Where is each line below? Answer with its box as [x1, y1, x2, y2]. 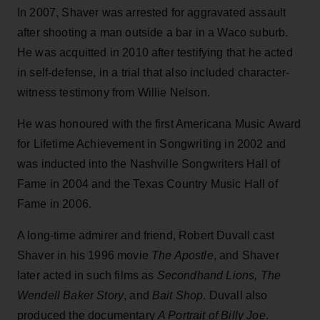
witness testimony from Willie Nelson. [17, 86, 210, 99]
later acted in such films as [17, 269, 157, 281]
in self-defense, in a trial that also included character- [17, 66, 290, 79]
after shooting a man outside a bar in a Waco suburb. [17, 26, 289, 39]
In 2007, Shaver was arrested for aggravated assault [17, 6, 286, 19]
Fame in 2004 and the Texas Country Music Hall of [17, 177, 278, 190]
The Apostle [151, 249, 214, 261]
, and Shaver [213, 249, 279, 261]
